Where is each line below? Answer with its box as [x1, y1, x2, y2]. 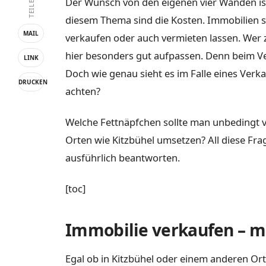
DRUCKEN [18, 77, 47, 86]
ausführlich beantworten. [65, 150, 180, 164]
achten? [65, 84, 100, 99]
